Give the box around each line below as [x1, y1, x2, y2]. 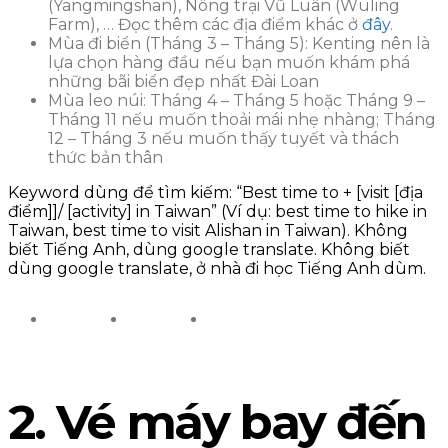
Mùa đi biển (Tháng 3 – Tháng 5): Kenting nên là [48, 34, 430, 54]
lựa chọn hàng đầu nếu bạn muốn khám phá [48, 53, 410, 73]
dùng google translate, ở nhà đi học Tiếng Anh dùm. [8, 259, 426, 279]
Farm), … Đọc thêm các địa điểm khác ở [48, 15, 362, 35]
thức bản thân [48, 148, 163, 168]
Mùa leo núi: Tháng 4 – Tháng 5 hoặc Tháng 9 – [48, 91, 425, 111]
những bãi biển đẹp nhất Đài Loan [48, 72, 319, 92]
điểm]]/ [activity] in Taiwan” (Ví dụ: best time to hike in [8, 202, 427, 222]
